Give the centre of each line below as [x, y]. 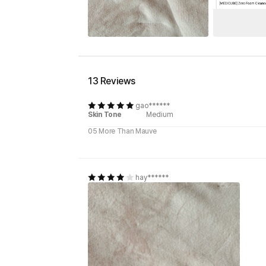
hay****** [152, 177]
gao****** [153, 105]
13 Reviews [112, 81]
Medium [160, 114]
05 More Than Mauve [122, 131]
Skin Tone [105, 114]
